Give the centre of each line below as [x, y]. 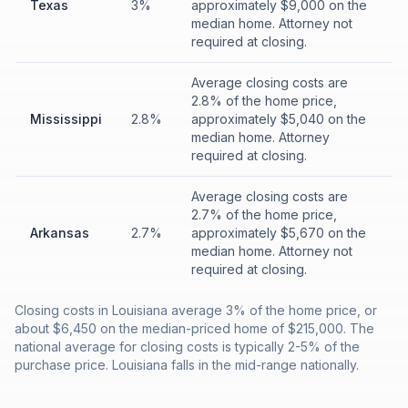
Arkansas [60, 233]
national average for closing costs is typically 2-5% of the [187, 347]
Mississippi [66, 119]
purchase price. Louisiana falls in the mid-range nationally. [187, 365]
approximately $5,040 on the [279, 119]
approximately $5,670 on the [279, 233]
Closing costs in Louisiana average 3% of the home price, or [196, 310]
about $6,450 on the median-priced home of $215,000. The [194, 328]
